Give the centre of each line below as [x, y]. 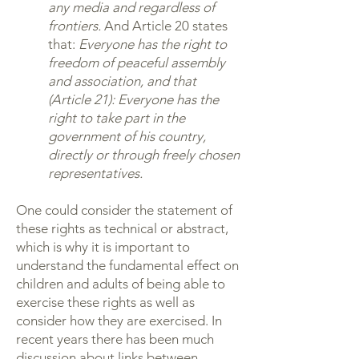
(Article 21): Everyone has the [133, 99]
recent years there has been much [115, 339]
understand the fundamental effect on [127, 265]
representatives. [95, 173]
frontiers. [76, 26]
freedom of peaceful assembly [137, 63]
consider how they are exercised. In [119, 321]
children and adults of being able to [121, 284]
